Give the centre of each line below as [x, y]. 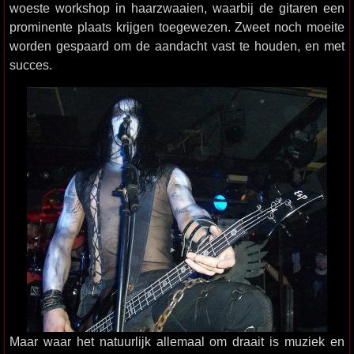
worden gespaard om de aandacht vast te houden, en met [177, 46]
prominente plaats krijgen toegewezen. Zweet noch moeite [177, 27]
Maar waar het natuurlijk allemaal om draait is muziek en [177, 342]
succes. [31, 65]
